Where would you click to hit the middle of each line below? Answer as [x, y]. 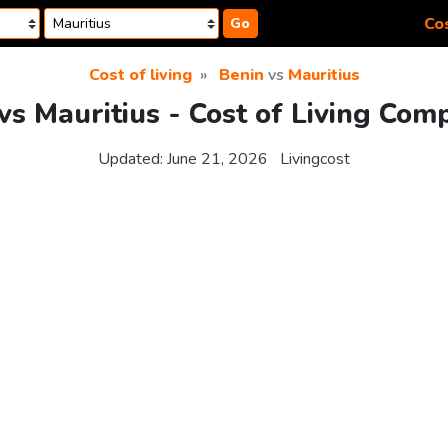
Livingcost [315, 159]
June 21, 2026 [217, 159]
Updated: [132, 159]
